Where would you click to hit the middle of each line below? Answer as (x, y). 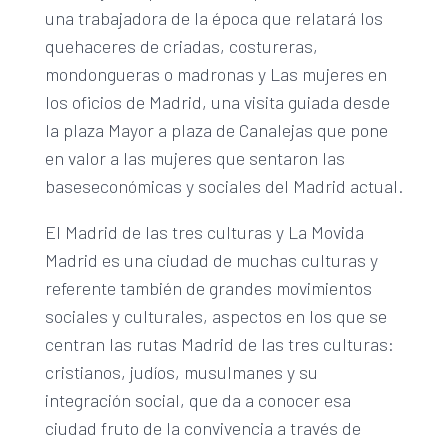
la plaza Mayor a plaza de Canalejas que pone (216, 129)
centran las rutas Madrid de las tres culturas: (219, 343)
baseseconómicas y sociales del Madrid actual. (223, 185)
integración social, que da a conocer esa (197, 399)
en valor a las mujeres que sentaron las (194, 157)
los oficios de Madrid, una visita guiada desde (217, 101)
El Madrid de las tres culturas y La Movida (204, 231)
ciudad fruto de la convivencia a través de (202, 427)
